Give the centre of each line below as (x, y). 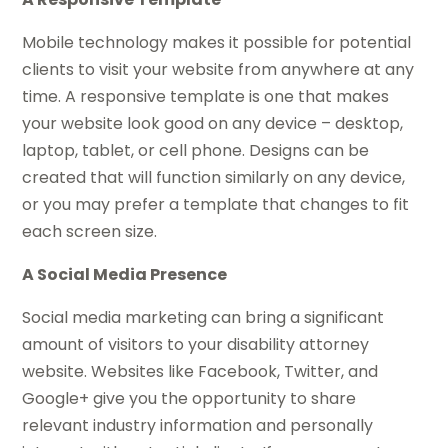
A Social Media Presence (125, 275)
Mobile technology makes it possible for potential (217, 43)
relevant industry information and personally (198, 426)
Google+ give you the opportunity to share (189, 399)
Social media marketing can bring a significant (203, 318)
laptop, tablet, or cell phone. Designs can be (196, 151)
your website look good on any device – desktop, (213, 124)
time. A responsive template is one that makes (206, 97)
